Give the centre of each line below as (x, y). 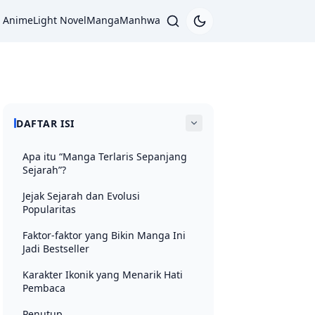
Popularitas (49, 209)
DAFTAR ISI (45, 123)
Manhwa (140, 20)
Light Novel (60, 20)
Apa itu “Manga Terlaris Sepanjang (105, 156)
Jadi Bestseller (56, 249)
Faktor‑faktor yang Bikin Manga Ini (104, 235)
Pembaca (44, 288)
